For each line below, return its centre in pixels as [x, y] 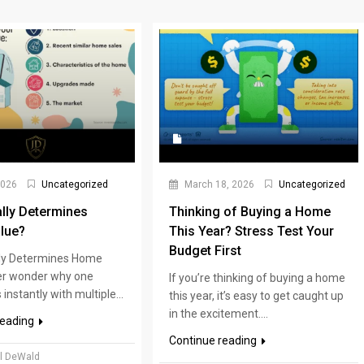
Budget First [206, 250]
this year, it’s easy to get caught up [257, 295]
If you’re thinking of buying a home [258, 277]
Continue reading [214, 340]
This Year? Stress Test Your [252, 231]
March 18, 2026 [219, 184]
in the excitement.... [219, 313]
